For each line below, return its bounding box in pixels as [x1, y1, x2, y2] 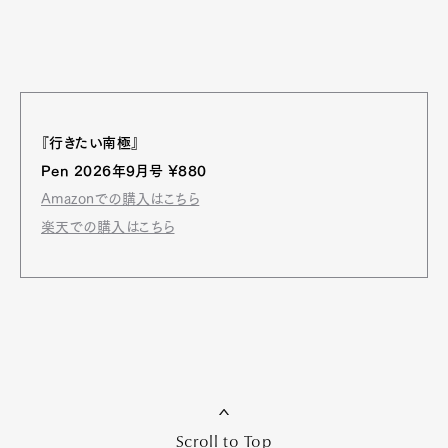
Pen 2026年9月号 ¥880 [41, 163, 207, 178]
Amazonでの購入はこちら [41, 191, 200, 206]
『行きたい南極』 [41, 135, 140, 150]
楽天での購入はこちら [41, 219, 175, 234]
